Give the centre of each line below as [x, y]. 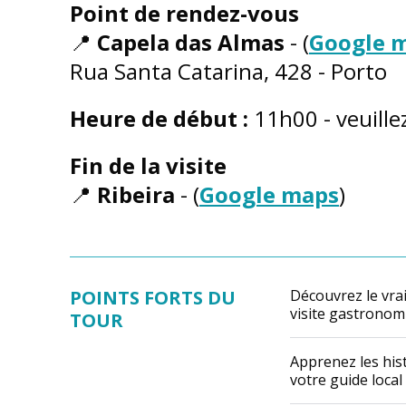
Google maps [269, 194]
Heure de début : [159, 118]
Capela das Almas [191, 42]
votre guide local [347, 380]
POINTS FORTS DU [153, 298]
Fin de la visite [148, 165]
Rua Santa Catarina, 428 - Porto [228, 71]
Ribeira [136, 194]
